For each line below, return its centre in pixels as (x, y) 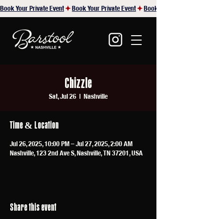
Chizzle (78, 83)
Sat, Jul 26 (63, 96)
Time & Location (34, 125)
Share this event (33, 207)
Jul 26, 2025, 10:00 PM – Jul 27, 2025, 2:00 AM (71, 144)
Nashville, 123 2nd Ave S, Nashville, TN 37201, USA (76, 153)
